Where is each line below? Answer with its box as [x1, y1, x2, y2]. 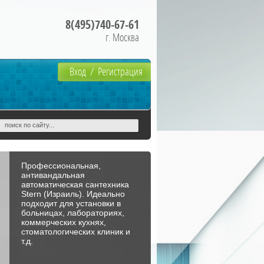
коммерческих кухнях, [21, 217, 106, 227]
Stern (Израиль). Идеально [21, 189, 125, 199]
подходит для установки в [21, 199, 121, 208]
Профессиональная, [21, 161, 101, 170]
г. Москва [105, 32, 139, 44]
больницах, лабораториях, [21, 208, 124, 217]
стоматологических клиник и [21, 227, 130, 236]
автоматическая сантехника [21, 180, 129, 189]
